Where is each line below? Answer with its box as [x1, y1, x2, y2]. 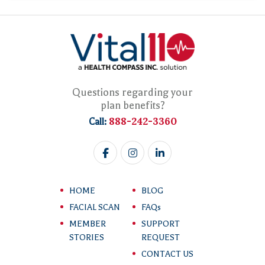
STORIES [69, 232, 104, 243]
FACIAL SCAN [69, 202, 120, 213]
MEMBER [69, 219, 106, 230]
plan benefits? [100, 99, 165, 112]
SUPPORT [141, 219, 180, 230]
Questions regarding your [72, 86, 193, 99]
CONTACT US [141, 249, 193, 260]
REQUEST [141, 232, 180, 243]
